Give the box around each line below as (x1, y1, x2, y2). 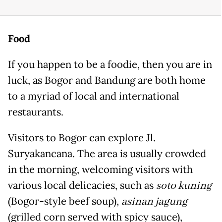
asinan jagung (121, 194, 187, 209)
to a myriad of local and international (8, 89, 179, 103)
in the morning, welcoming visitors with (8, 163, 193, 176)
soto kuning (156, 178, 212, 193)
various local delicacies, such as (8, 178, 156, 192)
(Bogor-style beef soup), (8, 194, 121, 208)
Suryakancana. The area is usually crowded (8, 147, 206, 160)
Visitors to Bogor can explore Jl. (8, 131, 156, 144)
